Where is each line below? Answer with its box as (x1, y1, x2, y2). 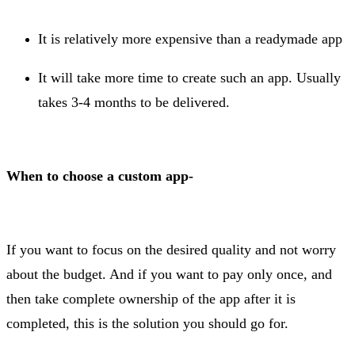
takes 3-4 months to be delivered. (38, 94, 230, 111)
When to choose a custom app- (6, 168, 193, 185)
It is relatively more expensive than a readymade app (38, 31, 342, 48)
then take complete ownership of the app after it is (6, 291, 296, 307)
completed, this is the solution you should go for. (6, 315, 292, 332)
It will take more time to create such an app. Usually (38, 70, 341, 86)
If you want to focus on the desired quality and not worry (6, 242, 336, 258)
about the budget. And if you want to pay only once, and (6, 266, 332, 283)
